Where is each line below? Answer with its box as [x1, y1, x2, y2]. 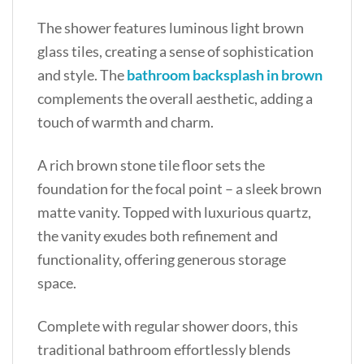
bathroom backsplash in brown [127, 65, 323, 84]
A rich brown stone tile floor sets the [37, 155, 265, 174]
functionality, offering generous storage [37, 249, 286, 268]
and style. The [37, 65, 127, 84]
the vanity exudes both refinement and [37, 226, 278, 245]
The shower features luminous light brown [37, 18, 304, 37]
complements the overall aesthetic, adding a [37, 89, 313, 107]
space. [37, 273, 76, 292]
